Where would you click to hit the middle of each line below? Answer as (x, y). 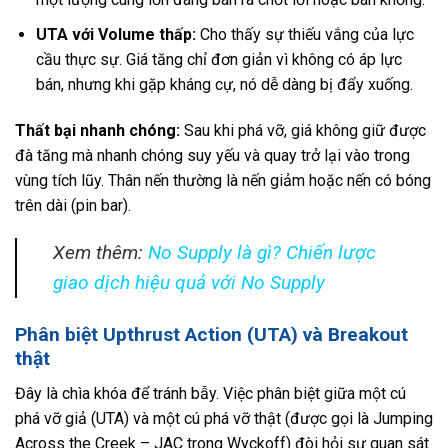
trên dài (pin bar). (73, 205)
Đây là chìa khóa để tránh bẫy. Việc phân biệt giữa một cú (210, 393)
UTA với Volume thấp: (115, 34)
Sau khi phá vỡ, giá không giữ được (303, 130)
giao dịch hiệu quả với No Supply (189, 283)
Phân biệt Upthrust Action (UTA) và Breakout (211, 335)
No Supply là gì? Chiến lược (262, 253)
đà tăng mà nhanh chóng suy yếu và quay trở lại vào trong (212, 155)
